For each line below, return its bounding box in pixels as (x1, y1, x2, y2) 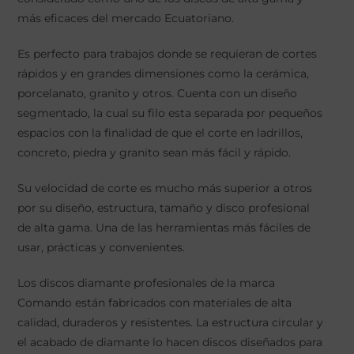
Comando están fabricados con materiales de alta (17, 295, 292, 310)
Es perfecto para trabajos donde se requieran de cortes (17, 46, 317, 61)
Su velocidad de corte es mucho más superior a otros (17, 180, 312, 195)
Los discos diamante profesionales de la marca (17, 275, 275, 290)
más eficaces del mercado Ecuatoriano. (17, 10, 234, 25)
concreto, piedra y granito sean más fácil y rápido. (17, 145, 291, 160)
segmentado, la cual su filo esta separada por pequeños (17, 105, 322, 120)
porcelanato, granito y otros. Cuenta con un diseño (17, 85, 297, 100)
